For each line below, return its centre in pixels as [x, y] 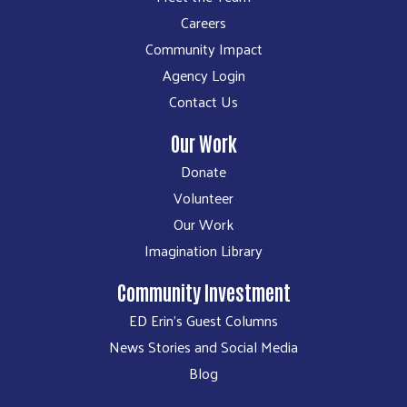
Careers [203, 22]
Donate [203, 171]
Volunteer [203, 197]
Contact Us [203, 101]
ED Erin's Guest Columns [203, 320]
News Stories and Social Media [203, 346]
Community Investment [203, 291]
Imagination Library [203, 250]
